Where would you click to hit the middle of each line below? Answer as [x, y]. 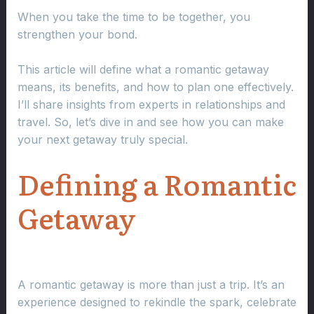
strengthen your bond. [77, 34]
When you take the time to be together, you [134, 16]
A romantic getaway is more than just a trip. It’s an [151, 284]
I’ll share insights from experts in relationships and [151, 105]
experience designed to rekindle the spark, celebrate [157, 302]
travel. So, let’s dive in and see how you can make [150, 122]
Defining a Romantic [157, 183]
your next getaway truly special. [102, 140]
